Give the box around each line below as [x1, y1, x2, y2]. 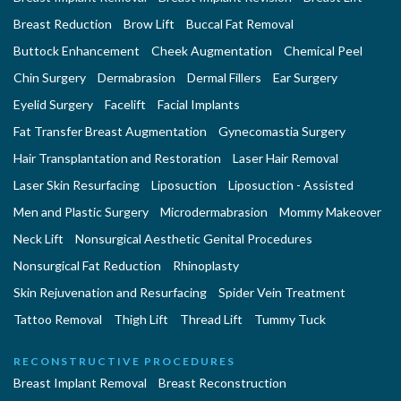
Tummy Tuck [254, 311, 326, 328]
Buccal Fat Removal [186, 16, 294, 32]
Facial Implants [158, 97, 240, 113]
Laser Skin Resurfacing [13, 177, 140, 193]
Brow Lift [124, 16, 175, 32]
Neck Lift [13, 231, 64, 247]
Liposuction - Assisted [228, 177, 354, 193]
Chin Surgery [13, 70, 86, 86]
